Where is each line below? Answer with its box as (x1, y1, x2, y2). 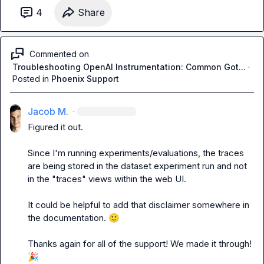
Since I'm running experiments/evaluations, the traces (28, 147, 245, 159)
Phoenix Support (51, 74, 119, 84)
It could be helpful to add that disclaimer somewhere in (28, 199, 250, 210)
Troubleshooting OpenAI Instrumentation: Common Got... (12, 62, 246, 72)
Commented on (29, 48, 89, 59)
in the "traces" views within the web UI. (28, 173, 187, 184)
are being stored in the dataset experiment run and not (28, 160, 247, 171)
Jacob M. (28, 105, 69, 117)
